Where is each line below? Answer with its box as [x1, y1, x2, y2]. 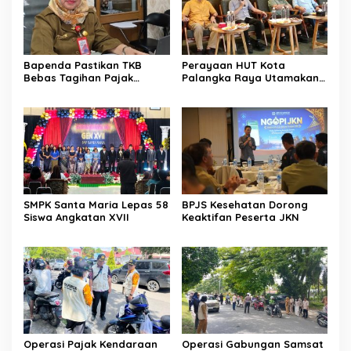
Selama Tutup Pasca [24, 84, 130, 97]
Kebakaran [24, 96, 81, 110]
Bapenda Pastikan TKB [24, 59, 142, 72]
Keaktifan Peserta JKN [181, 211, 299, 224]
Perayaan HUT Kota [181, 59, 285, 72]
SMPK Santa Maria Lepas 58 [24, 198, 168, 212]
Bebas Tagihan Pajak [24, 71, 133, 85]
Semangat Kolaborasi [181, 84, 296, 97]
